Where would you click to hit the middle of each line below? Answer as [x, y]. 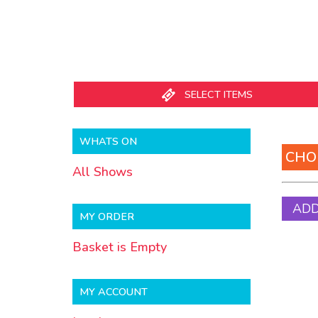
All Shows [103, 172]
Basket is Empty [120, 247]
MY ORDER [107, 216]
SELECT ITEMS [218, 94]
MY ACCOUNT [114, 292]
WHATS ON [108, 141]
